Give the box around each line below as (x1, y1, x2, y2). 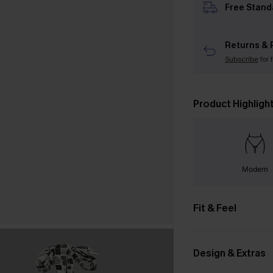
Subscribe (224, 54, 258, 64)
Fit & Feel (193, 202, 236, 214)
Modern (242, 165, 269, 174)
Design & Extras (193, 247, 266, 260)
